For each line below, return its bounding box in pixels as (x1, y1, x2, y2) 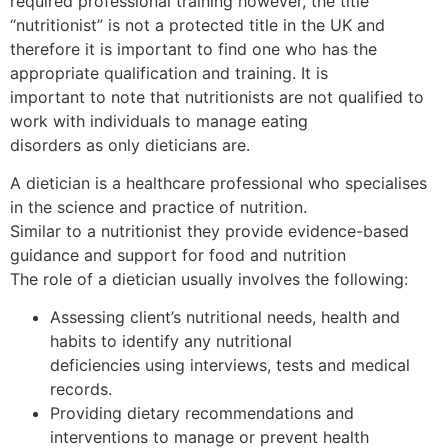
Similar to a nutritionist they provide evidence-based (10, 220, 409, 241)
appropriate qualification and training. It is (10, 62, 328, 83)
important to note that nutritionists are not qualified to (10, 86, 424, 107)
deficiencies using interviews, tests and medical (50, 355, 410, 376)
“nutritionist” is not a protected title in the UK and (10, 14, 385, 35)
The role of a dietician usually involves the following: (10, 268, 408, 289)
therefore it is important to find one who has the (10, 38, 377, 59)
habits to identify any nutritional (50, 331, 292, 352)
